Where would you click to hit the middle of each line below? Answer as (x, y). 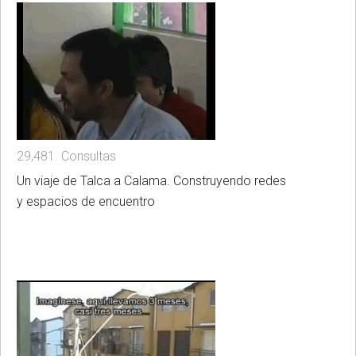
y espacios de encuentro (86, 202)
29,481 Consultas (66, 157)
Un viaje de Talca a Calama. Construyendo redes (151, 181)
